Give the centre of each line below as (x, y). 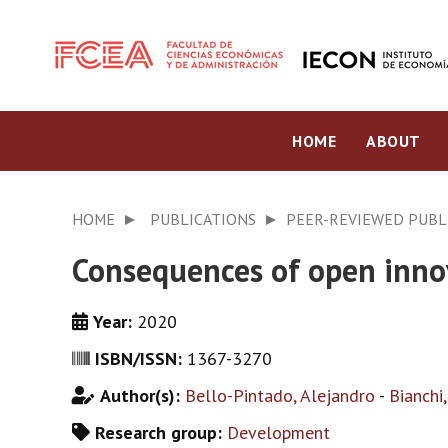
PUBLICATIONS (203, 219)
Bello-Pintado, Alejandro (280, 395)
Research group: (161, 432)
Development (278, 432)
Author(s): (142, 395)
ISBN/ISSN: (141, 358)
